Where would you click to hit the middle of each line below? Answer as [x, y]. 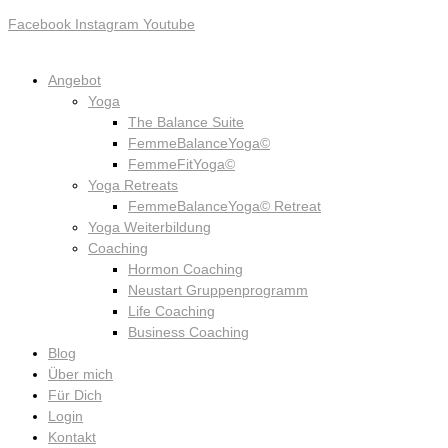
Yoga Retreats [133, 185]
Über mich [80, 374]
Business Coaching [188, 332]
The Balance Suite [186, 122]
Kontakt [72, 437]
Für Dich [75, 395]
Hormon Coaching [185, 269]
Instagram [107, 25]
